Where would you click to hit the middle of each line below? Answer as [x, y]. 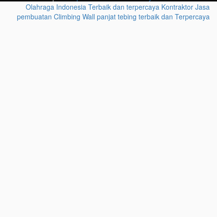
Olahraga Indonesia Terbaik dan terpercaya [93, 7]
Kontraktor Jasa [186, 7]
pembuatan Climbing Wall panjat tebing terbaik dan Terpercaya [113, 17]
